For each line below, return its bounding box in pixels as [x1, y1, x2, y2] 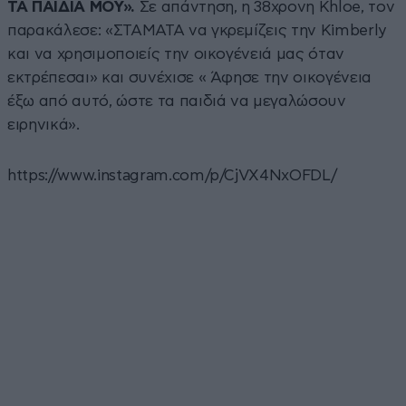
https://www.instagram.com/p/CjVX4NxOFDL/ [7, 167, 337, 183]
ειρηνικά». [7, 116, 80, 132]
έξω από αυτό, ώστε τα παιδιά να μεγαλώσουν [7, 92, 346, 109]
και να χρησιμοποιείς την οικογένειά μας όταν [7, 45, 345, 62]
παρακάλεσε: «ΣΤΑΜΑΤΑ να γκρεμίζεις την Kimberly [7, 22, 388, 38]
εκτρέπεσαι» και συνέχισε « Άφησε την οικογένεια [7, 69, 372, 85]
